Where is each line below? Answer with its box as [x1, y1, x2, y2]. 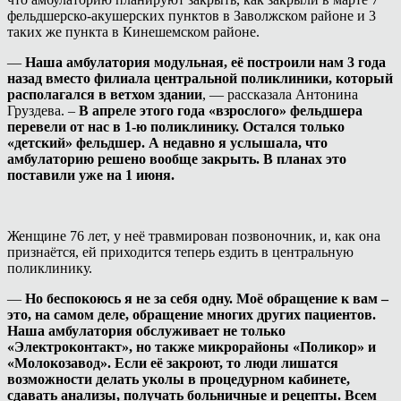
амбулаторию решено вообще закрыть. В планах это [7, 150, 346, 166]
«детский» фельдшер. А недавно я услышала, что [7, 134, 328, 150]
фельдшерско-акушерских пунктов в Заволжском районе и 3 [7, 7, 376, 23]
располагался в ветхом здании [7, 86, 202, 102]
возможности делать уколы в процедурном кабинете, [7, 371, 350, 387]
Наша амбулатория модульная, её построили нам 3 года [25, 54, 386, 70]
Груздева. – [7, 102, 79, 118]
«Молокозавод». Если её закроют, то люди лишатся [7, 354, 338, 371]
